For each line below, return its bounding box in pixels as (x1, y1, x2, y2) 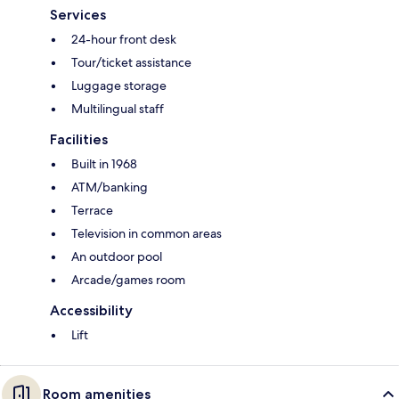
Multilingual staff (71, 101, 164, 118)
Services (50, 6, 106, 24)
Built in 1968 (71, 156, 137, 173)
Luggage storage (71, 77, 167, 94)
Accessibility (50, 302, 133, 320)
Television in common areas (71, 225, 222, 242)
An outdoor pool (71, 248, 162, 265)
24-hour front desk (71, 31, 176, 48)
